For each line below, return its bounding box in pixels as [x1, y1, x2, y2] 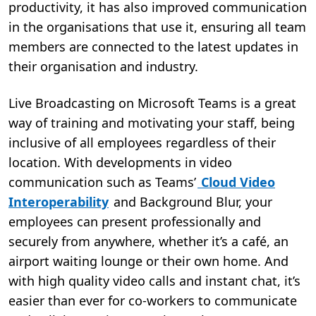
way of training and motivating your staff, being [8, 114, 295, 132]
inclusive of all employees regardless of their [8, 134, 276, 152]
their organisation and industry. [8, 58, 198, 75]
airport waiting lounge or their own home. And [8, 253, 288, 270]
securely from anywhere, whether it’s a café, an [8, 233, 288, 250]
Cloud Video [197, 174, 275, 191]
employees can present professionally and [8, 213, 261, 231]
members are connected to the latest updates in [8, 38, 298, 56]
